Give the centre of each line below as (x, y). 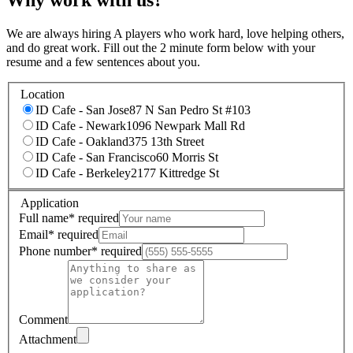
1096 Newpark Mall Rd (186, 126)
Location (43, 95)
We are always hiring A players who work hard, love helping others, (175, 33)
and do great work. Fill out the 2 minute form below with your (161, 47)
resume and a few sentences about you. (103, 61)
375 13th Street (166, 142)
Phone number (55, 251)
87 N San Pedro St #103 (190, 110)
